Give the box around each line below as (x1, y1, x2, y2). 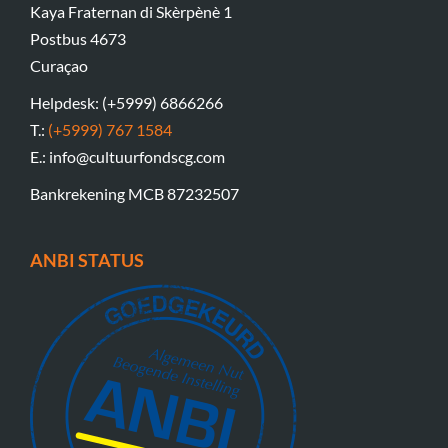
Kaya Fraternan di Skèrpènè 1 (29, 2, 232, 22)
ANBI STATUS (29, 249, 144, 272)
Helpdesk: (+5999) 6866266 (29, 93, 223, 113)
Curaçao (29, 56, 88, 76)
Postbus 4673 (29, 29, 126, 49)
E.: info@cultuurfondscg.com (29, 147, 225, 167)
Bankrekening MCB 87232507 (29, 184, 239, 204)
